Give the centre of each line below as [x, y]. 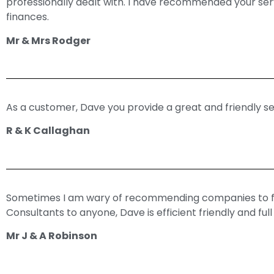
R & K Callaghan [48, 131]
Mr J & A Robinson [52, 236]
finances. [28, 17]
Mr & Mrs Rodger [48, 40]
